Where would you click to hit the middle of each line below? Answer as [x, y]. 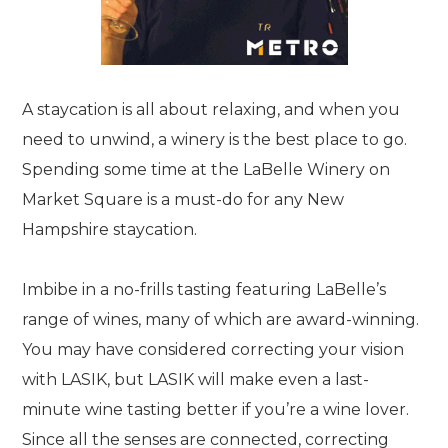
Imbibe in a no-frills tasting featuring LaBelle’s [204, 289]
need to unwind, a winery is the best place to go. [215, 139]
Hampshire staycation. [110, 229]
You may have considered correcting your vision [213, 349]
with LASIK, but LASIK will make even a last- [196, 379]
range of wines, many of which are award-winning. [221, 319]
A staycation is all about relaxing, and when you [211, 109]
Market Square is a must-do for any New [183, 199]
